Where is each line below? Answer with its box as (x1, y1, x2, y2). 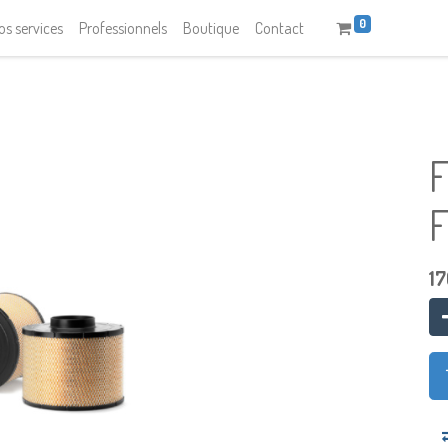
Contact (255, 18, 305, 38)
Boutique (183, 18, 240, 38)
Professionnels (79, 18, 168, 38)
